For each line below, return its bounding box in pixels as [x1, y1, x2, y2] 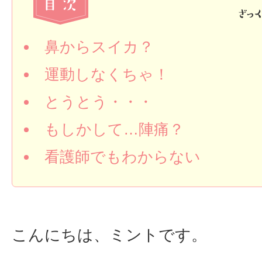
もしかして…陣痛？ [44, 120, 184, 138]
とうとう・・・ [44, 93, 153, 111]
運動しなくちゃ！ [44, 65, 169, 83]
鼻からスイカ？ [44, 38, 154, 56]
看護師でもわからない [44, 148, 201, 166]
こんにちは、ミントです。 [12, 226, 207, 244]
